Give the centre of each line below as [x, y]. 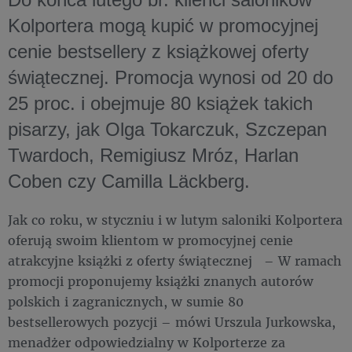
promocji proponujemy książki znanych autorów [161, 281]
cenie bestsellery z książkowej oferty [158, 51]
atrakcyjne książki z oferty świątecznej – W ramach [175, 260]
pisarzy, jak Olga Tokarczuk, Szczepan [167, 129]
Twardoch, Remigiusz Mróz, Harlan [153, 155]
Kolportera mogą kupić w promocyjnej [163, 26]
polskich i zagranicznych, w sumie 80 [126, 301]
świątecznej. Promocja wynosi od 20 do [170, 77]
